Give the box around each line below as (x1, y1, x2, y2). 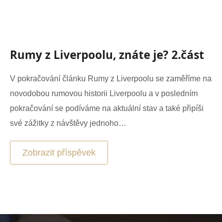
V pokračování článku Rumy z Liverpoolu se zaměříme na (10, 74, 212, 83)
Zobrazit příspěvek (22, 147, 96, 158)
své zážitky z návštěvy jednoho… (10, 118, 126, 127)
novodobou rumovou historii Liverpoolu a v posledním (10, 89, 198, 98)
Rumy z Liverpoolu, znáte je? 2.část (10, 47, 204, 62)
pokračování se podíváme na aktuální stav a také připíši (10, 104, 204, 112)
